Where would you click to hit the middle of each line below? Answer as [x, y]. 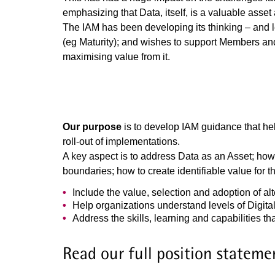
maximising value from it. [116, 57]
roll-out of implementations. [121, 141]
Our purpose [92, 127]
